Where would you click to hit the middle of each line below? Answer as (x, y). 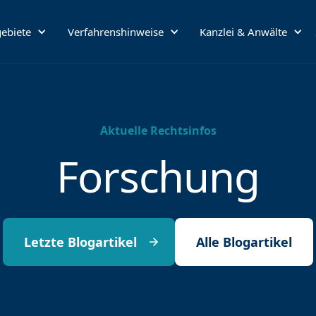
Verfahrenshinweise (115, 32)
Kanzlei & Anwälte (244, 32)
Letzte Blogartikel (80, 242)
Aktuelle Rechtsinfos (158, 130)
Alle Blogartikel (244, 242)
